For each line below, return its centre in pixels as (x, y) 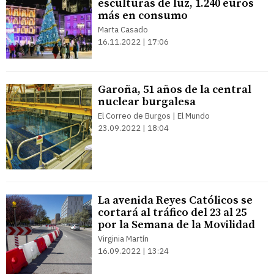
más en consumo (143, 16)
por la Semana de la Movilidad (176, 225)
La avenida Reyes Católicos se (175, 200)
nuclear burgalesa (147, 102)
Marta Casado (123, 30)
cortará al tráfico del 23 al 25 (172, 213)
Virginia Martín (123, 239)
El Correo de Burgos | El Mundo (154, 116)
